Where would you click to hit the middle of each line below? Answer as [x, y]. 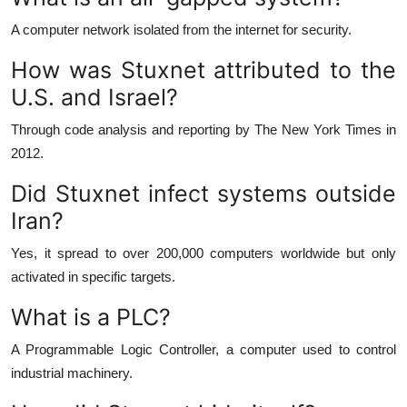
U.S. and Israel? [94, 97]
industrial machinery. [72, 372]
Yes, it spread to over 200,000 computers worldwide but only [203, 253]
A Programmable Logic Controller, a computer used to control [203, 349]
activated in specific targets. [93, 276]
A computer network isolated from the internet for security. [181, 29]
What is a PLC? [91, 317]
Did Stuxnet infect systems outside [203, 193]
